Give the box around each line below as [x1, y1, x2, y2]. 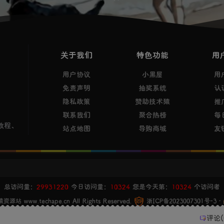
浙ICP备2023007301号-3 [143, 196, 216, 204]
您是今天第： [130, 182, 171, 190]
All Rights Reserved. [72, 196, 134, 204]
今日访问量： [68, 182, 110, 190]
